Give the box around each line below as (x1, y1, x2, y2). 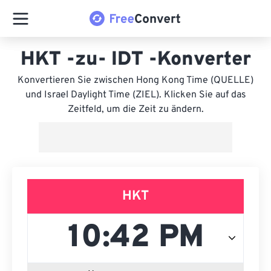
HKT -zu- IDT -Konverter (20, 48, 251, 72)
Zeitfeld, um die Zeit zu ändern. (67, 103, 204, 116)
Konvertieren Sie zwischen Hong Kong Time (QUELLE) (18, 74, 253, 87)
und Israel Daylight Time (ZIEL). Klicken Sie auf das (25, 89, 246, 101)
